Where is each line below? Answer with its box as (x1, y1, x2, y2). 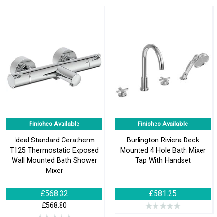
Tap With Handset (135, 156, 191, 165)
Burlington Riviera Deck (126, 136, 199, 145)
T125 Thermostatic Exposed (10, 146, 99, 155)
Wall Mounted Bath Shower (11, 156, 97, 165)
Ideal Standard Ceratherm (14, 136, 95, 145)
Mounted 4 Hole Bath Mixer (120, 146, 206, 155)
